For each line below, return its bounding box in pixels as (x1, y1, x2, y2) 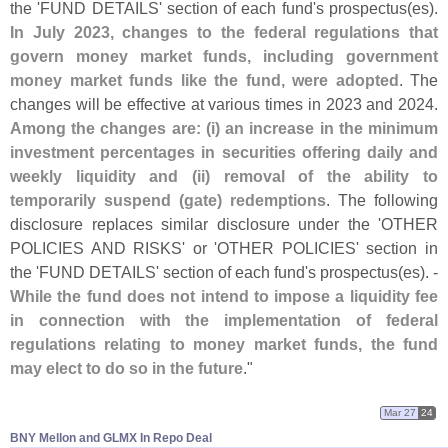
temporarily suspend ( (10, 191, 184, 210)
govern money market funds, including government (10, 47, 438, 66)
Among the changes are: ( (10, 119, 211, 138)
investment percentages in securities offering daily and (10, 143, 438, 162)
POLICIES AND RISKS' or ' (10, 239, 218, 258)
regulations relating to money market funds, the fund (10, 335, 438, 354)
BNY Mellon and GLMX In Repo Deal (10, 430, 212, 445)
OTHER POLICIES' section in (217, 239, 439, 258)
